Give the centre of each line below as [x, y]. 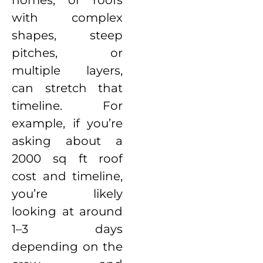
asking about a [68, 141]
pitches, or [68, 53]
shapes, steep [68, 36]
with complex [68, 18]
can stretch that [68, 88]
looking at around [68, 212]
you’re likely [68, 194]
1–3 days [68, 229]
